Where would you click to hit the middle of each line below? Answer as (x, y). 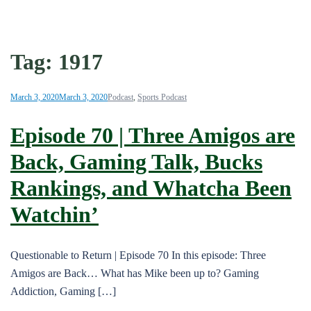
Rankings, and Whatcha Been (151, 188)
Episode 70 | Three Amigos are (153, 136)
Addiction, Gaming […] (63, 291)
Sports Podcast (162, 97)
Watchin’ (54, 215)
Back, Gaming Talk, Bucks (136, 162)
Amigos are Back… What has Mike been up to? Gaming (135, 273)
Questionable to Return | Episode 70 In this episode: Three (138, 255)
